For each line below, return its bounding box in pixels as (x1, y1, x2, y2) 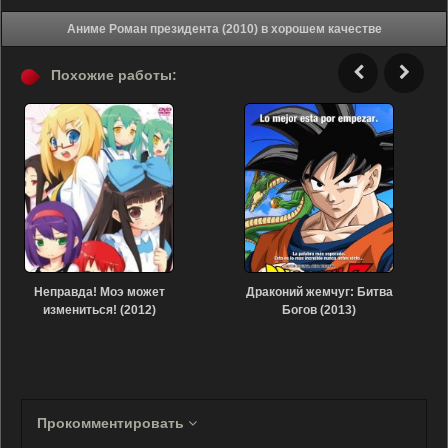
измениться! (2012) (42, 303, 156, 317)
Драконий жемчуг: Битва (245, 285, 393, 299)
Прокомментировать (37, 415, 188, 431)
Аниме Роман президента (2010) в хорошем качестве (260, 22, 382, 36)
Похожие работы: (51, 67, 177, 83)
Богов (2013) (282, 303, 356, 317)
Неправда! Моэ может (33, 285, 165, 299)
